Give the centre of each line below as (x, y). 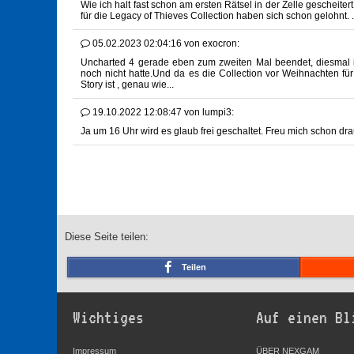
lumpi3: (218, 113)
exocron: (221, 44)
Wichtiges (108, 318)
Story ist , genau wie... (127, 85)
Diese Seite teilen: (107, 237)
